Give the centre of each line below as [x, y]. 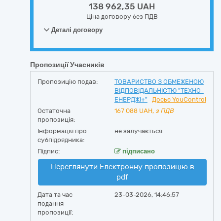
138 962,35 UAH [122, 6]
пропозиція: [56, 120]
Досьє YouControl [179, 99]
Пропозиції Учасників [67, 65]
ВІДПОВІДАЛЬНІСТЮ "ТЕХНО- [159, 91]
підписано [138, 151]
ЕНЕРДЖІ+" [131, 99]
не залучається [138, 131]
